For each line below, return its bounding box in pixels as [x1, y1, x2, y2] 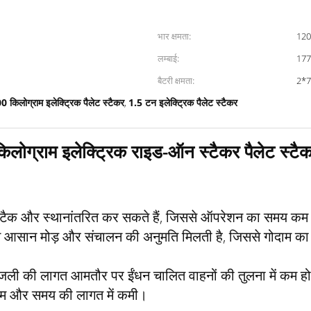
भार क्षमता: [158, 30, 191, 42]
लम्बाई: [158, 52, 179, 65]
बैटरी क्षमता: [158, 74, 194, 87]
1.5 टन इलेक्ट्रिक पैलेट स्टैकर [128, 96, 237, 109]
